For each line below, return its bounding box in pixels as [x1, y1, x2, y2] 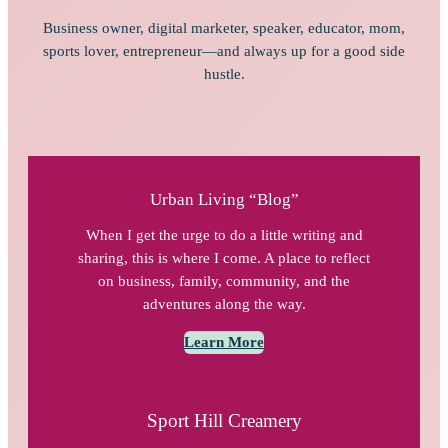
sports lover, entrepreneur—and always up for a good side [43, 42, 405, 59]
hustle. [203, 65, 245, 82]
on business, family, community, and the [98, 273, 350, 290]
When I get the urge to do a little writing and [85, 227, 363, 244]
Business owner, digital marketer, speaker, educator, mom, [43, 19, 405, 36]
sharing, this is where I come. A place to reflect [78, 250, 370, 267]
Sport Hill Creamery [146, 409, 302, 431]
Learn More [184, 333, 264, 350]
